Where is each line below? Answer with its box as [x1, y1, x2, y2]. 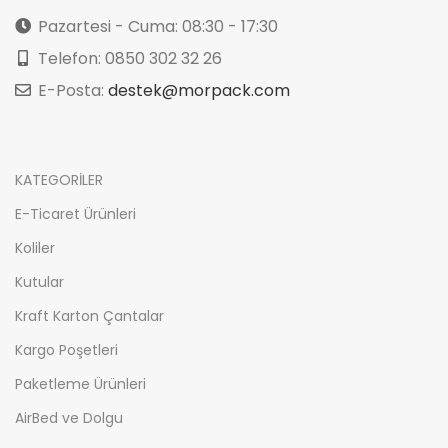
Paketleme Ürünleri [15, 374, 146, 395]
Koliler [15, 238, 55, 259]
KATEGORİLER [15, 170, 103, 191]
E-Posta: [34, 79, 108, 103]
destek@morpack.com [108, 79, 290, 103]
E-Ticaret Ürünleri [15, 204, 136, 225]
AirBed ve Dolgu [15, 408, 123, 429]
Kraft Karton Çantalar [15, 306, 164, 327]
